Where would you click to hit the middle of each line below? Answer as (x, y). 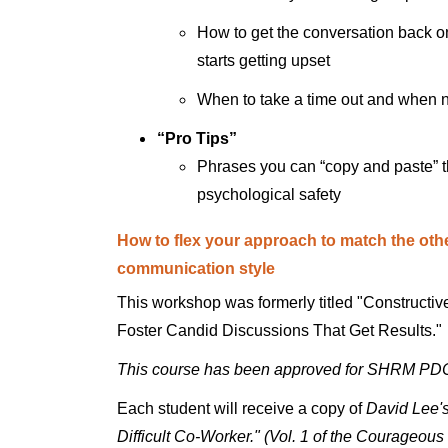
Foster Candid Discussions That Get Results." (279, 330)
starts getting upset (263, 60)
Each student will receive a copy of (241, 408)
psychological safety (269, 194)
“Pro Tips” (197, 138)
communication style (196, 268)
